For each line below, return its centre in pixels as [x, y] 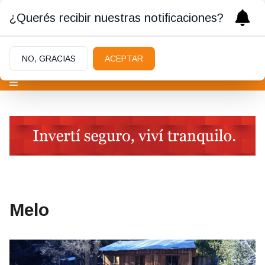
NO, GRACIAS [49, 59]
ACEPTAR [124, 59]
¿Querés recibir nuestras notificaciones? [117, 18]
